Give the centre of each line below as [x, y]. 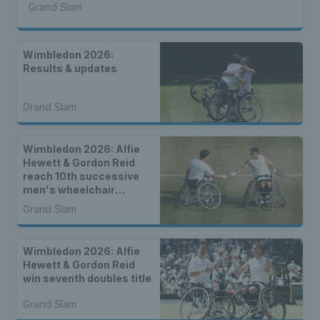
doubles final [56, 204]
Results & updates [70, 68]
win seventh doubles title [87, 279]
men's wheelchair [69, 190]
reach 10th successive [81, 176]
